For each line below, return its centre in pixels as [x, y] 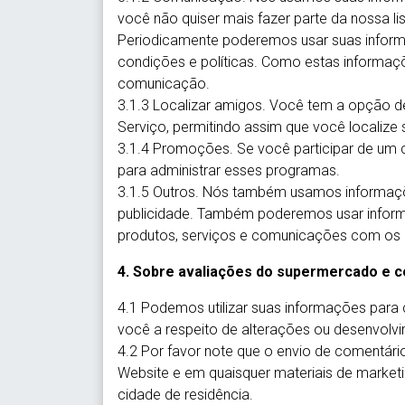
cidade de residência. [185, 395]
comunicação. [164, 84]
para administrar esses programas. [229, 170]
